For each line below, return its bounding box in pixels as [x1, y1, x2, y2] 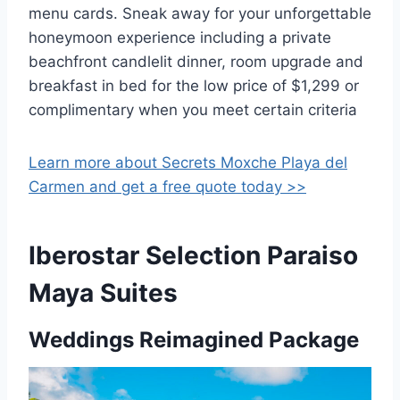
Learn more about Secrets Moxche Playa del [29, 154, 347, 172]
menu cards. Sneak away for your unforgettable [29, 4, 371, 23]
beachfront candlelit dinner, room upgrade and [29, 53, 363, 71]
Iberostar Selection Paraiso [29, 240, 358, 271]
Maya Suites [29, 278, 178, 309]
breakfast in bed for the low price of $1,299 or [29, 77, 359, 96]
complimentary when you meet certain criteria [29, 101, 357, 120]
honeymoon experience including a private [29, 29, 331, 47]
